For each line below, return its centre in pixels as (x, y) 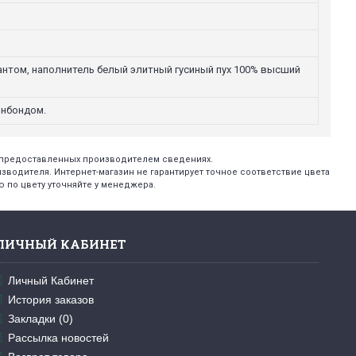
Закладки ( (36, 318)
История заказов (51, 299)
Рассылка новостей (59, 337)
